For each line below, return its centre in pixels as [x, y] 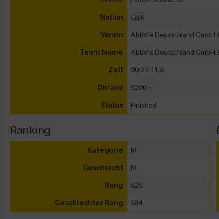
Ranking [30, 130]
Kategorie [105, 150]
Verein [112, 35]
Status [112, 105]
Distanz [110, 88]
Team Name [101, 52]
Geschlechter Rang [89, 203]
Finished [144, 105]
